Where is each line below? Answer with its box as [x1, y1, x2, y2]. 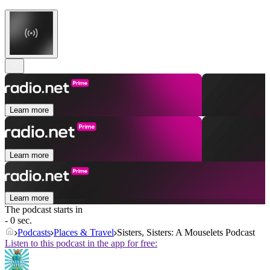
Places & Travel [54, 227, 114, 238]
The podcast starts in [5, 204, 83, 215]
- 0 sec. [5, 215, 32, 226]
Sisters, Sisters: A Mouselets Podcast [117, 227, 255, 238]
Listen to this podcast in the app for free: [5, 238, 157, 249]
